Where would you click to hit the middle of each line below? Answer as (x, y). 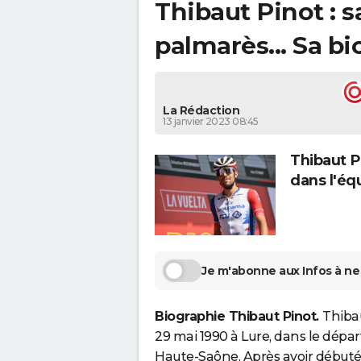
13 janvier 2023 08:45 (210, 122)
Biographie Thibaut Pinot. (239, 317)
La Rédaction (201, 111)
